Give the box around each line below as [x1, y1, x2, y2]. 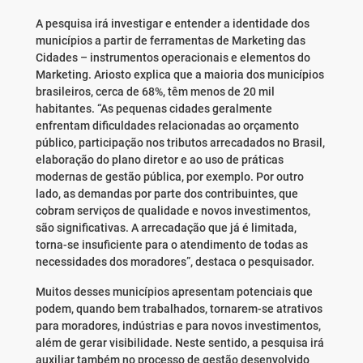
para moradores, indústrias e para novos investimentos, [35, 319, 321, 333]
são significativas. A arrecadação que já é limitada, [35, 221, 297, 235]
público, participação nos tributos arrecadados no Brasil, [35, 136, 325, 150]
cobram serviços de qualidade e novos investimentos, [35, 204, 310, 218]
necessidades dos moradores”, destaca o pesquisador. [35, 255, 314, 269]
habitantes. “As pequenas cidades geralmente [35, 102, 272, 116]
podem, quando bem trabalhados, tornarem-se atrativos [35, 302, 322, 316]
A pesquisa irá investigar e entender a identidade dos [35, 17, 310, 31]
